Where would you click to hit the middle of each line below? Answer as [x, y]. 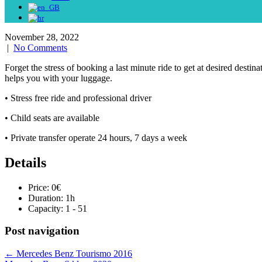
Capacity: [47, 208]
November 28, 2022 [42, 37]
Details [25, 162]
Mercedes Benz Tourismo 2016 [73, 254]
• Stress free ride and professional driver [78, 98]
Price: [40, 187]
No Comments [40, 47]
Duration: [47, 198]
